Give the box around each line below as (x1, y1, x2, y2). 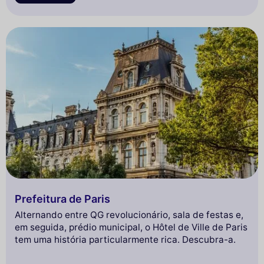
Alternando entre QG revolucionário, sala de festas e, (15, 209, 243, 221)
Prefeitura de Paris (15, 192, 110, 205)
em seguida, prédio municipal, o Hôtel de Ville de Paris (15, 222, 247, 233)
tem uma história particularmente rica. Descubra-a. (15, 234, 236, 246)
